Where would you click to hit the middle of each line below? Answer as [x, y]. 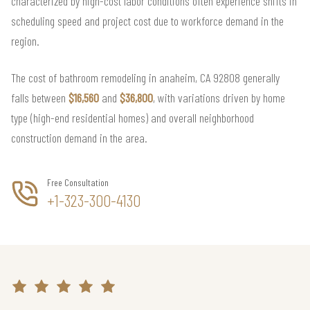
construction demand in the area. [79, 137]
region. [25, 40]
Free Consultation [78, 182]
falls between [40, 97]
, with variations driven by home [219, 97]
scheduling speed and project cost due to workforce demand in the [147, 20]
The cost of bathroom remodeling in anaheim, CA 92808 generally [145, 77]
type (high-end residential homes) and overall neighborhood [133, 117]
